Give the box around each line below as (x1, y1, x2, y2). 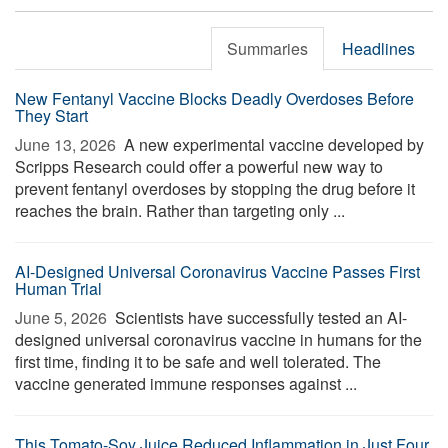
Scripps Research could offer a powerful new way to (15, 155, 383, 178)
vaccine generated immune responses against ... (15, 372, 357, 395)
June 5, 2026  (15, 306, 111, 329)
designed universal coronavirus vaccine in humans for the (15, 328, 422, 351)
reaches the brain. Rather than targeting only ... (15, 199, 345, 222)
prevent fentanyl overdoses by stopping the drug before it (15, 177, 415, 200)
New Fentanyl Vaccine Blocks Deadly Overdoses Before (15, 87, 414, 110)
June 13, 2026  (15, 133, 120, 156)
